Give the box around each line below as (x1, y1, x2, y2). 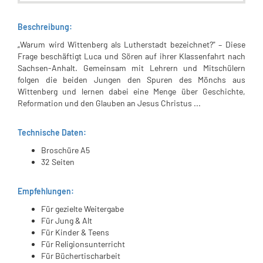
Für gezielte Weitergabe (41, 204, 124, 214)
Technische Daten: (18, 127, 86, 137)
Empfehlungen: (18, 186, 74, 196)
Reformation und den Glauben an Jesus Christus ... (18, 98, 201, 108)
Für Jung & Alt (41, 215, 92, 225)
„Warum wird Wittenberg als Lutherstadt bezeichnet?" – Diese (18, 39, 245, 49)
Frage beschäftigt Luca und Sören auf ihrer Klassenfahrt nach (18, 51, 245, 61)
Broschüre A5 (41, 145, 90, 155)
